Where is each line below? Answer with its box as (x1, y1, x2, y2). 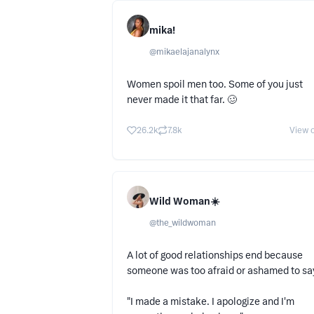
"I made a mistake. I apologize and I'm (127, 296, 294, 308)
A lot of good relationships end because (127, 250, 303, 261)
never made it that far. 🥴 (127, 94, 237, 106)
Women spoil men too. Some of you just (127, 78, 303, 90)
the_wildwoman (156, 218, 216, 228)
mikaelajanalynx (156, 47, 219, 57)
